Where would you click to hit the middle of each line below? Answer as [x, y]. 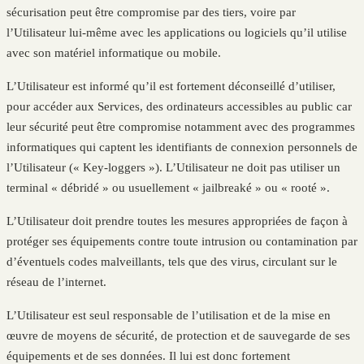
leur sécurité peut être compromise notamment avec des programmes [181, 126]
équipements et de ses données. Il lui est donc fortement [148, 355]
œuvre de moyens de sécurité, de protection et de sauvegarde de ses [178, 335]
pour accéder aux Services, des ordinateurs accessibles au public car [179, 106]
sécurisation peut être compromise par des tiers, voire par [151, 12]
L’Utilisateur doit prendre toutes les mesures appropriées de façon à [177, 221]
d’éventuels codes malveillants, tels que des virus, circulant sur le [172, 261]
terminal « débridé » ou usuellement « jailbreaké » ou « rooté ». [168, 187]
